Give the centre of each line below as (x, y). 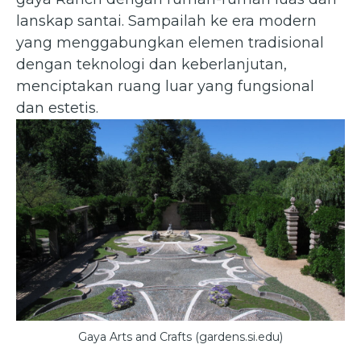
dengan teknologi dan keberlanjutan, (151, 64)
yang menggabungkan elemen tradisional (170, 42)
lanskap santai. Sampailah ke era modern (166, 21)
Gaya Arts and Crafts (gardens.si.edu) (180, 336)
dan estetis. (57, 108)
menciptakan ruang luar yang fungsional (165, 86)
